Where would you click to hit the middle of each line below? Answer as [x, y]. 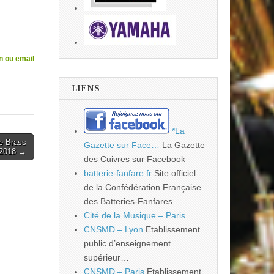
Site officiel [174, 173]
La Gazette [182, 145]
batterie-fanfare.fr [118, 173]
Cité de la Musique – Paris [135, 215]
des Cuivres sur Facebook [135, 159]
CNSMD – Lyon [113, 229]
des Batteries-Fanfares [128, 201]
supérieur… [106, 257]
